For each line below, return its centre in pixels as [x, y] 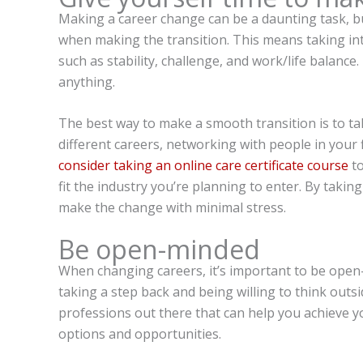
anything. [87, 81]
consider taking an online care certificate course [203, 166]
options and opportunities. [140, 333]
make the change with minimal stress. [172, 208]
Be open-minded [159, 249]
